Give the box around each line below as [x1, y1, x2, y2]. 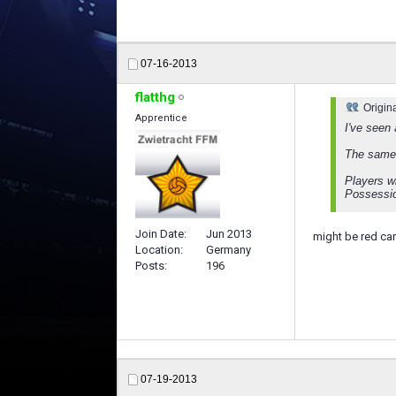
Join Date [135, 226, 184, 240]
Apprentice [135, 112, 187, 124]
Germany [206, 242, 251, 256]
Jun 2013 [206, 226, 252, 240]
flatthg [135, 89, 175, 105]
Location [135, 242, 180, 256]
